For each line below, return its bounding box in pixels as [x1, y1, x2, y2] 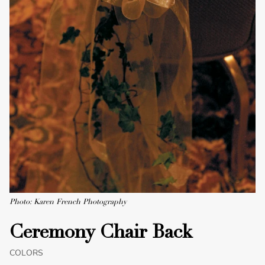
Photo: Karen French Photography [9, 198, 127, 206]
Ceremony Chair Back [9, 224, 192, 244]
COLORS [9, 247, 43, 259]
